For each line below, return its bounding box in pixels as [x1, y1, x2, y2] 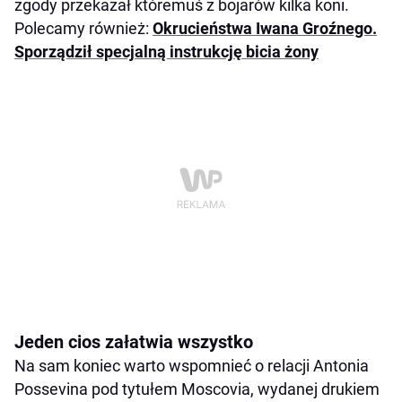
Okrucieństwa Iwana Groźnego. [153, 19, 377, 39]
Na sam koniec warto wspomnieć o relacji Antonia [14, 356, 369, 376]
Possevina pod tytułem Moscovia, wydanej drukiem [14, 380, 380, 399]
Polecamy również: [14, 19, 153, 39]
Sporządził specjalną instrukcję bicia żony [14, 42, 319, 62]
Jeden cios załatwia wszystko [14, 331, 253, 354]
